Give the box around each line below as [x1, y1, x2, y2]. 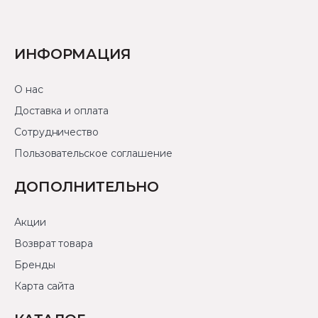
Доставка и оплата [14, 104, 109, 117]
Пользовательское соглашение [14, 146, 172, 160]
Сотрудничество [14, 125, 99, 138]
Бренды [14, 258, 55, 271]
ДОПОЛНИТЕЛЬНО [14, 177, 159, 195]
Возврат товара [14, 236, 93, 250]
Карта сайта [14, 279, 75, 292]
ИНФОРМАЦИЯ [14, 45, 131, 62]
